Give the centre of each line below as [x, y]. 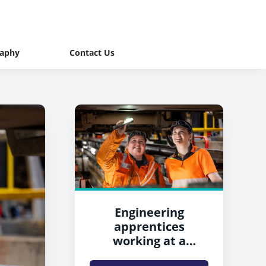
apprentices [149, 226]
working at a [149, 240]
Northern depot [149, 255]
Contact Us [92, 52]
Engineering [149, 212]
